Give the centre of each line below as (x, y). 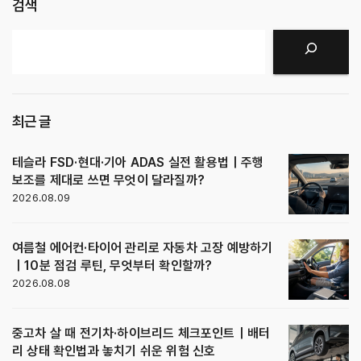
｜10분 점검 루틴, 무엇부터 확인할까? (112, 265)
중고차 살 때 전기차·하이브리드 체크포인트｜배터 (141, 333)
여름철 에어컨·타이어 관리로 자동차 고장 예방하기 (143, 247)
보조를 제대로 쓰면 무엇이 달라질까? (108, 180)
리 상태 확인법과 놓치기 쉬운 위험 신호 (114, 351)
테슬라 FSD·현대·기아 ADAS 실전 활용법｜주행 (138, 162)
